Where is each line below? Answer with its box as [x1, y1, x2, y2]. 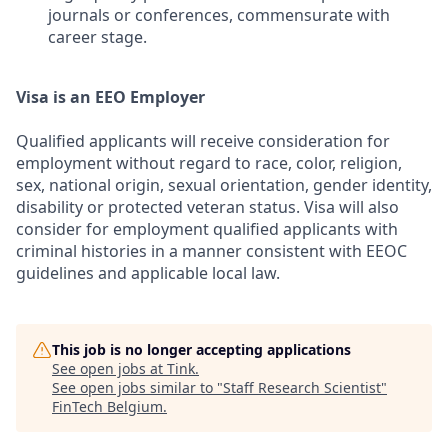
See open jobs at [52, 359, 167, 378]
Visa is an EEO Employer [16, 86, 205, 108]
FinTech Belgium [52, 397, 163, 416]
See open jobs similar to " [52, 378, 223, 397]
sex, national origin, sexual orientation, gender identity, [16, 174, 432, 196]
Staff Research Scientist [223, 378, 381, 397]
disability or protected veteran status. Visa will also [16, 196, 399, 218]
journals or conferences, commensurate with [48, 4, 390, 26]
